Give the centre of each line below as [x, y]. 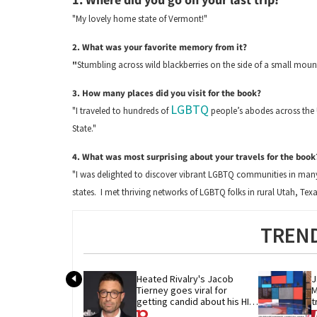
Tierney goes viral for [182, 290]
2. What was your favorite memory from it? [160, 47]
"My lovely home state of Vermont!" [140, 18]
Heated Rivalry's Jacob [185, 279]
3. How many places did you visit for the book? [167, 93]
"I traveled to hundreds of [121, 110]
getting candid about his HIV [195, 302]
